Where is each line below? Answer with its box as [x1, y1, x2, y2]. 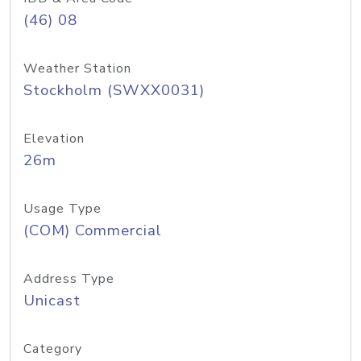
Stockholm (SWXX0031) [23, 80, 205, 101]
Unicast [23, 290, 81, 311]
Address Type [23, 270, 114, 288]
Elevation [23, 130, 85, 147]
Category [23, 340, 82, 358]
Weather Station [23, 60, 131, 77]
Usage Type [23, 200, 102, 218]
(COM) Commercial [23, 220, 162, 241]
